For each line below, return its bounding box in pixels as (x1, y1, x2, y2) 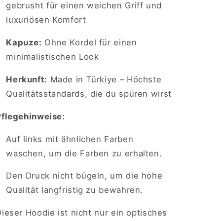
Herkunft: (6, 74, 47, 84)
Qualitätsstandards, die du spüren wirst (6, 88, 172, 99)
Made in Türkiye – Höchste (47, 74, 162, 84)
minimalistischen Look (6, 52, 99, 62)
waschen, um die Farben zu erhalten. (6, 148, 162, 158)
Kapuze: (6, 37, 42, 48)
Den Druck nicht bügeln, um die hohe (6, 171, 163, 181)
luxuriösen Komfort (6, 15, 86, 25)
